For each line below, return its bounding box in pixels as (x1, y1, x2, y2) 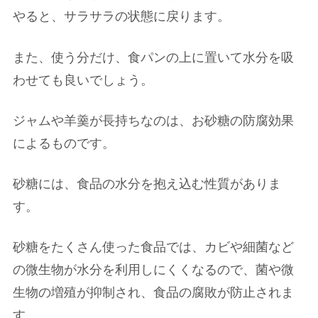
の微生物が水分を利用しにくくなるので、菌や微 (13, 263, 294, 278)
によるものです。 (13, 136, 115, 150)
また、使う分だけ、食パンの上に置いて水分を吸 (13, 50, 294, 65)
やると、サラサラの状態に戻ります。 (13, 9, 230, 24)
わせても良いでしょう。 (13, 72, 153, 87)
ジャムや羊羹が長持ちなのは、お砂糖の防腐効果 (13, 113, 294, 128)
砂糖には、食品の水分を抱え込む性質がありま (13, 177, 281, 192)
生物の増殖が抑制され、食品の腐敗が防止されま (13, 285, 294, 300)
